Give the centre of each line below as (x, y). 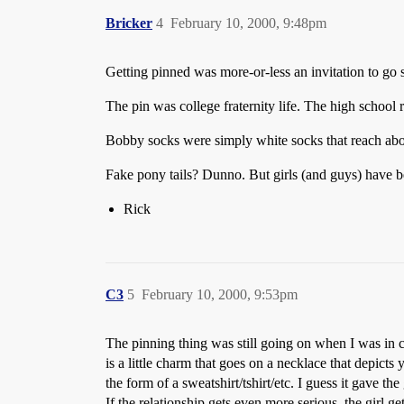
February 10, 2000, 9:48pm (248, 23)
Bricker (129, 23)
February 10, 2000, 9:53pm (220, 294)
